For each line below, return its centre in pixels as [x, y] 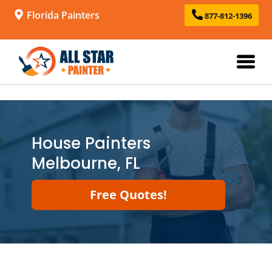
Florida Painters [62, 15]
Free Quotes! [128, 195]
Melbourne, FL [86, 163]
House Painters [91, 143]
